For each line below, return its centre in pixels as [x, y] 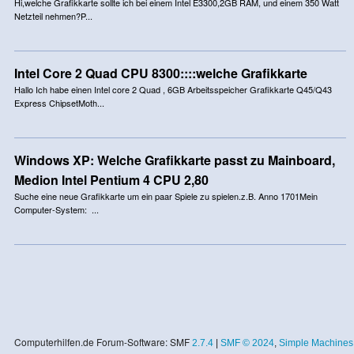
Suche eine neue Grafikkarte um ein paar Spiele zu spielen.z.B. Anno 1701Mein [166, 196]
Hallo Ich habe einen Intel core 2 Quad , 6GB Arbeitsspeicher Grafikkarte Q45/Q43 [173, 89]
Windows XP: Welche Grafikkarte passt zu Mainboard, [174, 160]
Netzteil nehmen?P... [53, 15]
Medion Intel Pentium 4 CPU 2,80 [111, 179]
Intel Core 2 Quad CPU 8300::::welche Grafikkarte [160, 73]
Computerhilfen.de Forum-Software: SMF [103, 341]
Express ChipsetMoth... [59, 102]
